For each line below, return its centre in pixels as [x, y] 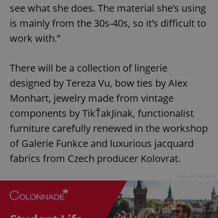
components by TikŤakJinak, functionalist [102, 113]
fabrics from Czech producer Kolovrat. [95, 159]
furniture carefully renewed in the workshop [109, 128]
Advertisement [197, 176]
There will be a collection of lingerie [89, 68]
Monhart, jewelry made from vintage [92, 98]
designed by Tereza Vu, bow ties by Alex [99, 83]
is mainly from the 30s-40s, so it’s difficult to [108, 23]
